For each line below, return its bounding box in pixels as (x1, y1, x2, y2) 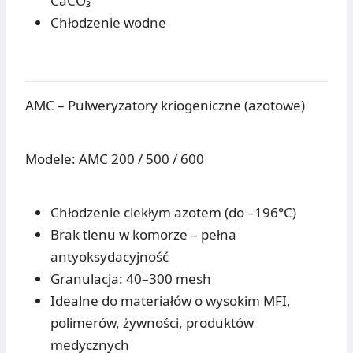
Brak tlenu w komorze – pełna (50, 225, 236, 244)
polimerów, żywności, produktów (50, 314, 254, 333)
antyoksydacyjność (50, 247, 169, 266)
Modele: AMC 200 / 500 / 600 (25, 150, 204, 169)
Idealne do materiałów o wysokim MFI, (50, 292, 291, 310)
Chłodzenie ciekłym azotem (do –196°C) (50, 203, 296, 222)
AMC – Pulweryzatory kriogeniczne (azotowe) (25, 96, 305, 115)
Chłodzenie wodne (50, 13, 166, 32)
